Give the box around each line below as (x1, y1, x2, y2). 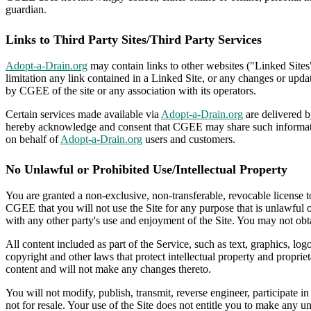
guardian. (6, 3, 47, 16)
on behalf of (6, 133, 60, 145)
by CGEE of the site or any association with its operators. (6, 85, 256, 96)
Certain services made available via (6, 108, 161, 120)
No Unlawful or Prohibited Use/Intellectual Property (6, 162, 287, 176)
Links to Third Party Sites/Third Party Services (6, 33, 262, 47)
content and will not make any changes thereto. (6, 262, 211, 275)
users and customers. (142, 133, 235, 145)
